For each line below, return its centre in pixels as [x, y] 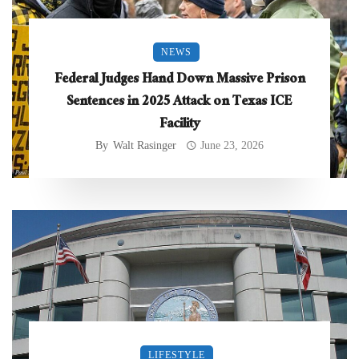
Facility [179, 125]
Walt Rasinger [144, 145]
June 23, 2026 [232, 145]
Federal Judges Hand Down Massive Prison [179, 80]
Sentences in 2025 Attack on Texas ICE [179, 103]
